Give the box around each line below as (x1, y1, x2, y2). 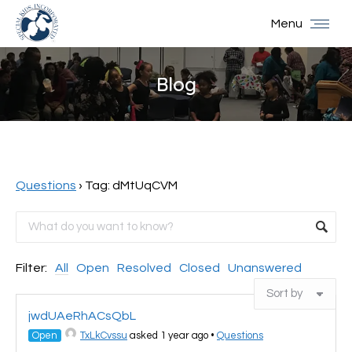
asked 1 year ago (127, 330, 208, 341)
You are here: (176, 101, 251, 113)
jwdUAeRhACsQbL (28, 310, 136, 322)
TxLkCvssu (80, 330, 127, 341)
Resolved (117, 262, 171, 274)
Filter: (16, 262, 47, 274)
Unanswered (228, 262, 302, 274)
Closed (179, 262, 220, 274)
